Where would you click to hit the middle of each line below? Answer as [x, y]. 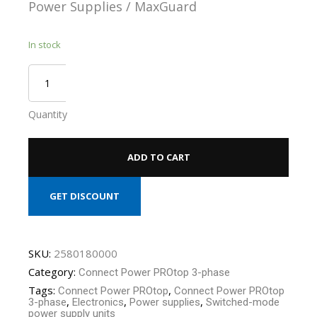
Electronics [98, 302]
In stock [44, 44]
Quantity [47, 114]
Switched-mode [242, 302]
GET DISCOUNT [84, 196]
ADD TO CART [158, 157]
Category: [53, 271]
